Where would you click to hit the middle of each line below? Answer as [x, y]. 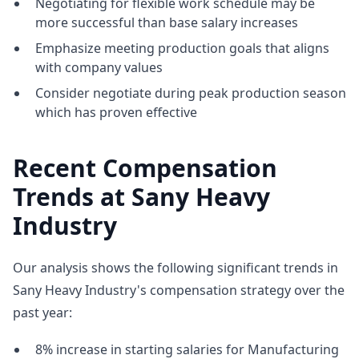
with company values [99, 67]
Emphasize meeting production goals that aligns [182, 48]
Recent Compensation [145, 168]
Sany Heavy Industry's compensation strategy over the [179, 290]
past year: [42, 313]
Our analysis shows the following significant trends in [175, 268]
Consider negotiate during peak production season [191, 93]
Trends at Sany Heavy [141, 197]
